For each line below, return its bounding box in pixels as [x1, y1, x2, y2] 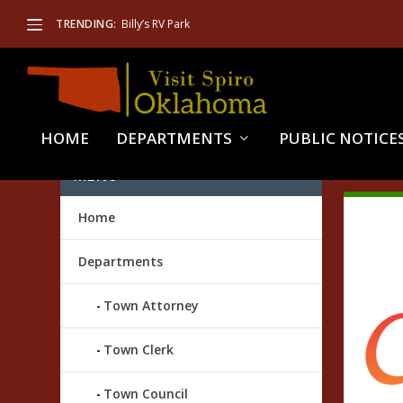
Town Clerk [103, 341, 175, 359]
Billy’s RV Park [121, 16, 190, 31]
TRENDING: [56, 15, 117, 31]
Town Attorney [103, 297, 200, 315]
